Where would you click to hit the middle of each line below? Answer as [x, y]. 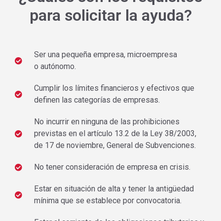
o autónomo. [55, 67]
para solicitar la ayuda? [110, 16]
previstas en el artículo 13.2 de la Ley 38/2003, [115, 134]
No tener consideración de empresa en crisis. [112, 167]
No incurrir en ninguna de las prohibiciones [107, 122]
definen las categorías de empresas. [97, 100]
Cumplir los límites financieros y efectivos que [114, 88]
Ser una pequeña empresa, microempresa [105, 55]
